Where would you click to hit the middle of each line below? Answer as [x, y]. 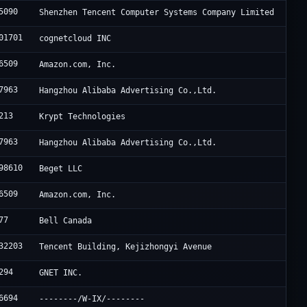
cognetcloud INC [75, 39]
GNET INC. [61, 273]
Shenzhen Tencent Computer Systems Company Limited [157, 13]
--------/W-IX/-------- [92, 299]
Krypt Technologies [83, 117]
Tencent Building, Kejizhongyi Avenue [126, 247]
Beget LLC [61, 169]
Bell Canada [66, 221]
